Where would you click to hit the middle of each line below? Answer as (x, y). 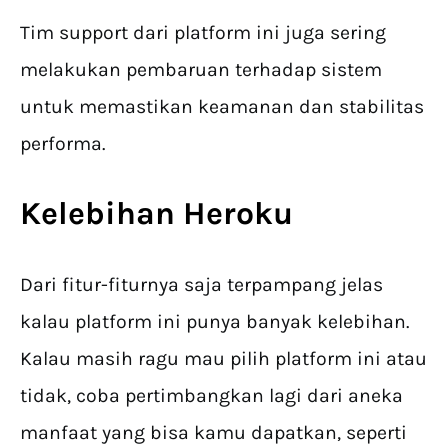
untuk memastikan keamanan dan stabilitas (222, 107)
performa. (62, 144)
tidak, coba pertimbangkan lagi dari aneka (211, 396)
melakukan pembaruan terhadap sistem (201, 70)
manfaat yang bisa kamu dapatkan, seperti (213, 433)
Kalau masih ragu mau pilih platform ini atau (223, 359)
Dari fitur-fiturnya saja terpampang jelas (201, 285)
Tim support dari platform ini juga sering (203, 33)
